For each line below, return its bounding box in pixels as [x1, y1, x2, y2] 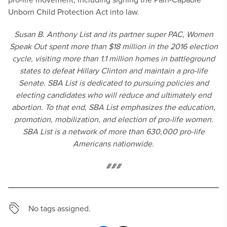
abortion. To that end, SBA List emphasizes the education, [12, 101, 215, 112]
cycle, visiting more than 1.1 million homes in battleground [12, 53, 215, 64]
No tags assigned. [28, 203, 91, 214]
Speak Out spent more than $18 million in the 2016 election [9, 41, 218, 52]
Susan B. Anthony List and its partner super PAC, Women [14, 28, 213, 40]
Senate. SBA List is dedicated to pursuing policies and [18, 77, 209, 88]
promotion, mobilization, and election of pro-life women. [14, 113, 213, 125]
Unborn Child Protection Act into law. [8, 6, 139, 17]
